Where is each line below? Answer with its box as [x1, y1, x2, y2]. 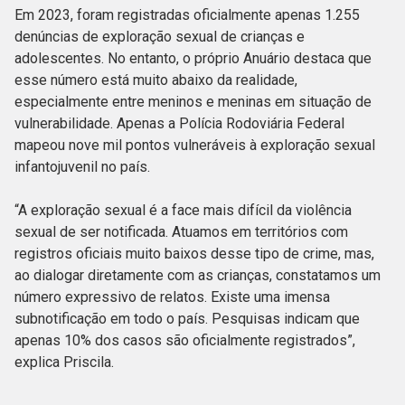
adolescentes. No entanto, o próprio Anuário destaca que [14, 50, 372, 68]
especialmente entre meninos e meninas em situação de [14, 93, 372, 111]
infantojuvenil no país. [14, 158, 154, 176]
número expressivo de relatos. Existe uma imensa [14, 288, 330, 306]
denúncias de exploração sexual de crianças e [14, 28, 305, 46]
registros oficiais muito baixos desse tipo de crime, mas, [14, 245, 374, 263]
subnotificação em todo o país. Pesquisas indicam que [14, 310, 360, 328]
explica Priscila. [14, 353, 118, 372]
